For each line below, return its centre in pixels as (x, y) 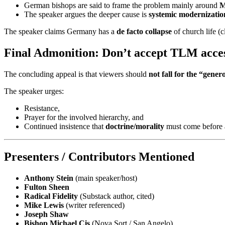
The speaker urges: (34, 91)
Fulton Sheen (47, 187)
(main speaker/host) (105, 178)
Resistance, (42, 108)
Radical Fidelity (51, 196)
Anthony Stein (49, 178)
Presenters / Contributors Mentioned (99, 157)
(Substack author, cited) (116, 196)
